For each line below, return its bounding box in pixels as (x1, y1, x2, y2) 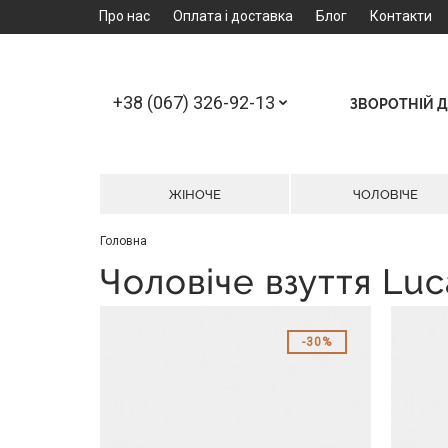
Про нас (99, 8, 150, 24)
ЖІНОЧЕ (168, 186, 221, 202)
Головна (100, 233, 147, 248)
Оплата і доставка (173, 8, 293, 24)
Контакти (370, 8, 432, 24)
